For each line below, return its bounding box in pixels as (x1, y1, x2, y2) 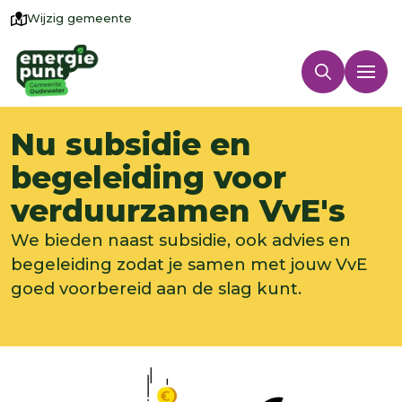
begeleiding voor (11, 159, 286, 197)
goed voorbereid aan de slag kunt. (11, 278, 310, 299)
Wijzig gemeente (27, 10, 132, 25)
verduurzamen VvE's (11, 192, 345, 230)
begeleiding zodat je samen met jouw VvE (11, 254, 368, 275)
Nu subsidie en (11, 126, 251, 163)
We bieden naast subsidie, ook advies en (11, 230, 351, 250)
